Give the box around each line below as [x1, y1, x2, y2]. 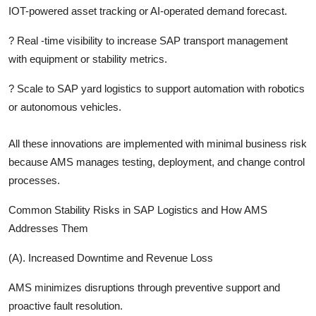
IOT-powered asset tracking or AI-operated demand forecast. [8, 4, 287, 17]
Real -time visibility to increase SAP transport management [17, 34, 288, 47]
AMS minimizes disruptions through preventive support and [8, 281, 280, 293]
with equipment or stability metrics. [8, 52, 167, 65]
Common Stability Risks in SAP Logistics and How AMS [8, 203, 267, 216]
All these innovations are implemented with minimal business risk [8, 137, 307, 150]
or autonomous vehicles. [8, 100, 121, 113]
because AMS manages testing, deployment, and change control [8, 155, 305, 168]
